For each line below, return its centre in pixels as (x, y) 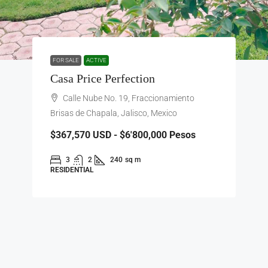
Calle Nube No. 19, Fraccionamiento (129, 98)
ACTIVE (96, 60)
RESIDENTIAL (72, 170)
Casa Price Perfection (103, 78)
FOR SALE (66, 60)
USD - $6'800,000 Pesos (143, 135)
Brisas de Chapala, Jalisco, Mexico (114, 113)
